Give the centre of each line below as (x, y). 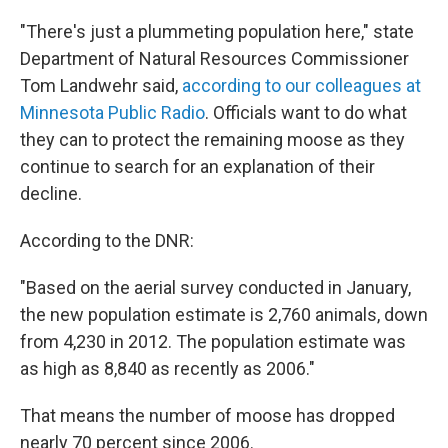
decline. (51, 193)
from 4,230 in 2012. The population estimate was (213, 341)
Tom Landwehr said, (101, 85)
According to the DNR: (107, 240)
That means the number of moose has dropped (207, 415)
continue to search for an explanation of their (197, 166)
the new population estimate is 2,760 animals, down (224, 314)
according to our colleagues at (301, 85)
